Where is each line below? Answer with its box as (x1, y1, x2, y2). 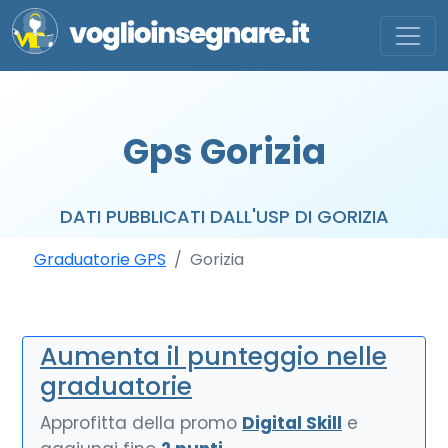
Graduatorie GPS (34, 248, 166, 271)
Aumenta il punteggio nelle (40, 339, 387, 374)
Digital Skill (242, 411, 342, 435)
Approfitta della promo (40, 411, 242, 435)
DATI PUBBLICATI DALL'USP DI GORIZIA (59, 204, 389, 229)
